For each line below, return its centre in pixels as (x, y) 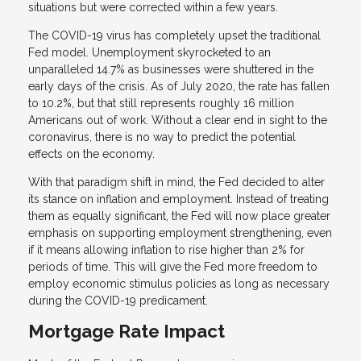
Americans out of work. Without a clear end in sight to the (178, 120)
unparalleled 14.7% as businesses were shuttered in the (171, 70)
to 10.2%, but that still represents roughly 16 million (161, 104)
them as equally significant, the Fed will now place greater (179, 216)
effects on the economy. (93, 154)
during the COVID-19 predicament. (118, 301)
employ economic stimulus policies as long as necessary (179, 284)
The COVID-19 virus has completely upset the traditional (174, 36)
